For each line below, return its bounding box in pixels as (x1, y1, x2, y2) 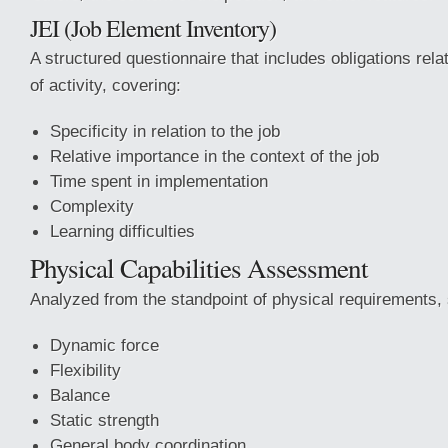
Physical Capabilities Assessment (30, 249, 368, 286)
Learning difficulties (50, 221, 195, 241)
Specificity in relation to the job (50, 121, 280, 141)
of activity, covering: (30, 75, 181, 95)
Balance (50, 385, 110, 405)
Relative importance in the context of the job (50, 146, 379, 166)
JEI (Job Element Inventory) (30, 12, 276, 44)
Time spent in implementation (50, 171, 268, 191)
